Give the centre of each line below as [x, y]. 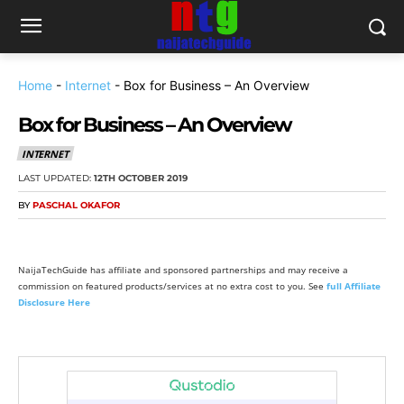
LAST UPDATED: [55, 179]
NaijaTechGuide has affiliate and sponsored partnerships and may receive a [183, 270]
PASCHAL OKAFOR [76, 206]
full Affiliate [353, 286]
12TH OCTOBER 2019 [141, 179]
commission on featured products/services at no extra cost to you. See [172, 286]
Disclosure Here [54, 303]
